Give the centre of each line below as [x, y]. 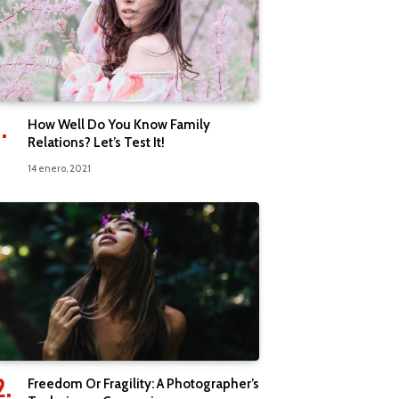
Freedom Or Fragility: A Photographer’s [143, 384]
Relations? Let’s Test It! [96, 142]
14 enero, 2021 [59, 168]
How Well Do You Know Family [119, 124]
